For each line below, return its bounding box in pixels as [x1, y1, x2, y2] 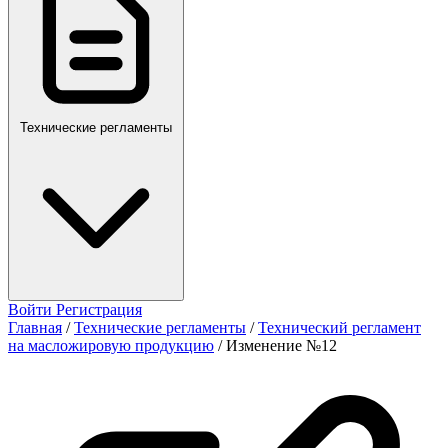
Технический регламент [258, 319, 421, 336]
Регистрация [56, 301, 142, 318]
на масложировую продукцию [8, 337, 214, 354]
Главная [8, 319, 62, 336]
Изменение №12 [226, 337, 337, 354]
